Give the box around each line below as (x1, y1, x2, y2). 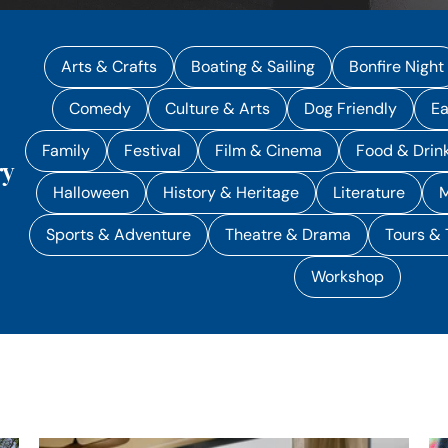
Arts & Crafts (60, 57, 157, 76)
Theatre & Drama (224, 225, 351, 244)
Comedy (69, 99, 132, 118)
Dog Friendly (304, 99, 398, 118)
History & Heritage (163, 183, 300, 202)
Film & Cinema (215, 141, 323, 160)
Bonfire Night (348, 57, 444, 76)
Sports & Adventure (45, 225, 191, 244)
